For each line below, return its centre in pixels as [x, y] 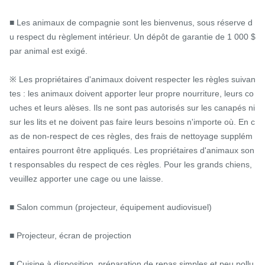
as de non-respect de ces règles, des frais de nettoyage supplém [131, 136]
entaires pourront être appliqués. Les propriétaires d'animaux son [132, 150]
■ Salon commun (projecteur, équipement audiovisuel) [111, 207]
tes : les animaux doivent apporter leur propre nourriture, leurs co [132, 93]
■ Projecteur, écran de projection [70, 235]
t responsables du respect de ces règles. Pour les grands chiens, [131, 164]
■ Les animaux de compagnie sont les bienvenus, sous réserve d [131, 22]
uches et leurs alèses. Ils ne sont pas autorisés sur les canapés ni [132, 107]
